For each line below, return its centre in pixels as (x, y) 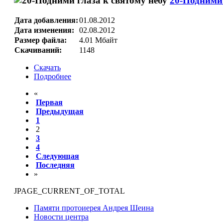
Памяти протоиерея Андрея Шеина (94, 208)
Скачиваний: (38, 50)
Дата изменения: (44, 30)
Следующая (57, 156)
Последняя (55, 165)
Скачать (47, 68)
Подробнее (52, 77)
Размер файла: (40, 40)
